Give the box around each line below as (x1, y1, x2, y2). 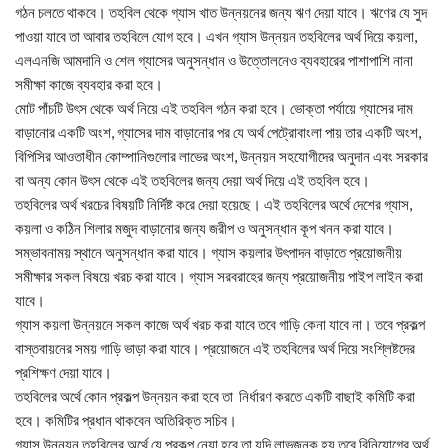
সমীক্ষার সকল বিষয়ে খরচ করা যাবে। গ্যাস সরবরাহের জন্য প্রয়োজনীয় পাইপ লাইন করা (15, 267, 423, 285)
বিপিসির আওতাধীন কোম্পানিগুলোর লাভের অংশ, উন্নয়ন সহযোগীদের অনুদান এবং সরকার (15, 147, 428, 165)
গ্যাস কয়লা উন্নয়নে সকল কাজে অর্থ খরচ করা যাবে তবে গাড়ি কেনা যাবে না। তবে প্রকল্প (15, 315, 425, 333)
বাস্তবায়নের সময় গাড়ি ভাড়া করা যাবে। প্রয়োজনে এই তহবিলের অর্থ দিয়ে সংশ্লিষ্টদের (15, 339, 415, 357)
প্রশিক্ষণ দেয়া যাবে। (15, 363, 112, 381)
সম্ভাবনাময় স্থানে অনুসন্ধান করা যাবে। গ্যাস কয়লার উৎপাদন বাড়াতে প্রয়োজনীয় (15, 243, 402, 261)
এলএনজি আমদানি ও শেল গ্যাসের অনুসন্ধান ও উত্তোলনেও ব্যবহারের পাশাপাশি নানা (15, 51, 413, 69)
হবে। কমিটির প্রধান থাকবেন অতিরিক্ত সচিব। (15, 411, 237, 429)
